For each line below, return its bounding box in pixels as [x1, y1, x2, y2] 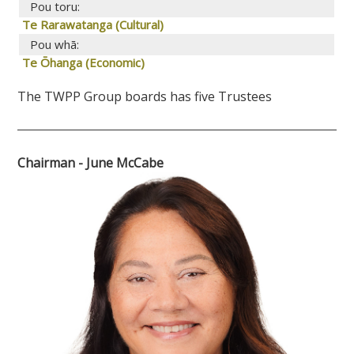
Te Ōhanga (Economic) [19, 54, 145, 70]
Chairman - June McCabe [17, 153, 168, 171]
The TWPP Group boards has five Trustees [17, 87, 273, 105]
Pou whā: [27, 36, 83, 52]
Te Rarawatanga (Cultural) [19, 16, 164, 32]
